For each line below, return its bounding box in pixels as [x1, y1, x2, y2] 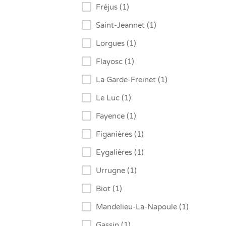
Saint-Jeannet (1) [96, 21, 156, 30]
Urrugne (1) [96, 166, 137, 176]
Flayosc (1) [96, 57, 134, 67]
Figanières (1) [96, 130, 144, 139]
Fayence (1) [96, 111, 136, 121]
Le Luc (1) [96, 93, 131, 103]
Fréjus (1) [96, 3, 129, 12]
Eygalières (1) [96, 148, 144, 157]
